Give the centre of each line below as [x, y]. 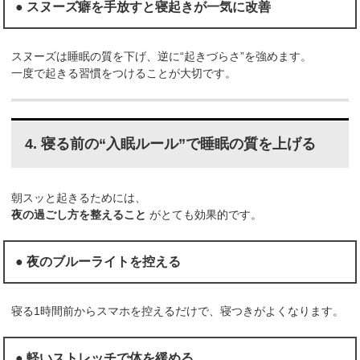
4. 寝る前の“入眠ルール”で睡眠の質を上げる [170, 144]
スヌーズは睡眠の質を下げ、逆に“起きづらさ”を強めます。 [162, 56]
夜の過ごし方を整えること [79, 215]
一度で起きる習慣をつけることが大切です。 [124, 73]
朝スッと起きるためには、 [79, 198]
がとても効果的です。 [205, 215]
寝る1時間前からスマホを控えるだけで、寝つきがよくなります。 [178, 311]
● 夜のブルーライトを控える [98, 262]
